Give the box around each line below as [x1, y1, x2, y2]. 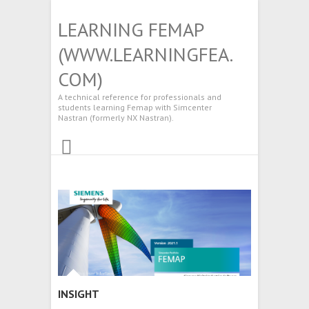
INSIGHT [58, 287, 99, 301]
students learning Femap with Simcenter [58, 102, 212, 112]
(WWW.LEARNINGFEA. [58, 41, 233, 67]
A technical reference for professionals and [58, 92, 221, 102]
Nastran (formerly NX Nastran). [58, 112, 174, 123]
